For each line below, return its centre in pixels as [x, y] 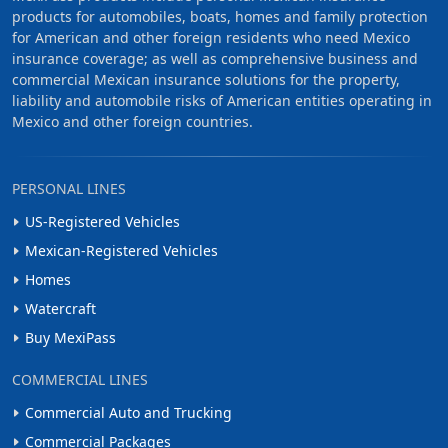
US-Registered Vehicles [102, 221]
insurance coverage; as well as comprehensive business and [215, 58]
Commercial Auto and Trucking [128, 412]
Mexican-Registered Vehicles [121, 250]
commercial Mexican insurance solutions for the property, [206, 79]
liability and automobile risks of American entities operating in [222, 100]
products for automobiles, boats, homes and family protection [220, 16]
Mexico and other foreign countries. [132, 121]
